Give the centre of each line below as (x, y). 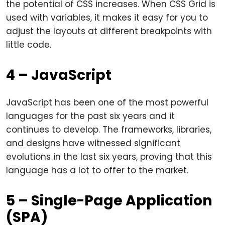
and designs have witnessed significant (93, 143)
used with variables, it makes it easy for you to (107, 18)
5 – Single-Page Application (109, 201)
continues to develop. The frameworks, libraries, (109, 130)
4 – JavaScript (59, 75)
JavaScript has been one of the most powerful (107, 102)
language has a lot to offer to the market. (97, 170)
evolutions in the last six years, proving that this (109, 157)
